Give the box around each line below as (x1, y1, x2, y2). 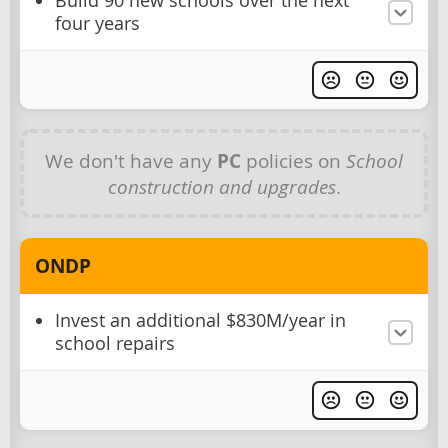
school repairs (55, 332, 175, 356)
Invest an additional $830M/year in (55, 309, 346, 333)
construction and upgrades (107, 174, 336, 200)
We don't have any (45, 148, 217, 174)
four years (55, 12, 140, 36)
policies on (241, 148, 346, 174)
